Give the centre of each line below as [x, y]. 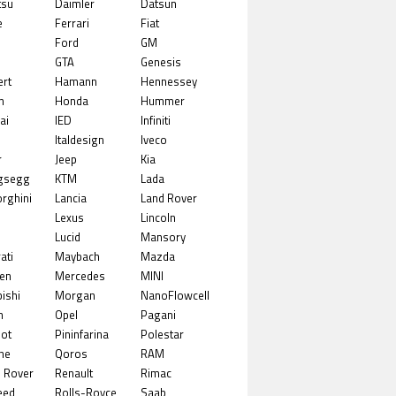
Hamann [76, 81]
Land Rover [169, 198]
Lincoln [158, 217]
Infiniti [156, 120]
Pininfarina [81, 334]
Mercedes [80, 275]
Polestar [162, 334]
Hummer [163, 100]
